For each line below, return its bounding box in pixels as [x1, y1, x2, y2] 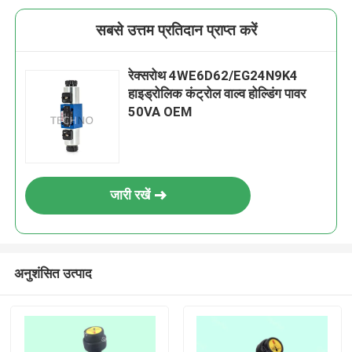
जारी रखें [109, 187, 150, 203]
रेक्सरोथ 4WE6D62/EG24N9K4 [128, 68, 299, 84]
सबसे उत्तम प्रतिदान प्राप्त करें [95, 21, 257, 40]
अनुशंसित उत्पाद [13, 265, 92, 281]
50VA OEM [128, 104, 192, 120]
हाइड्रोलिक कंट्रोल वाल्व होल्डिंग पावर [128, 86, 306, 102]
